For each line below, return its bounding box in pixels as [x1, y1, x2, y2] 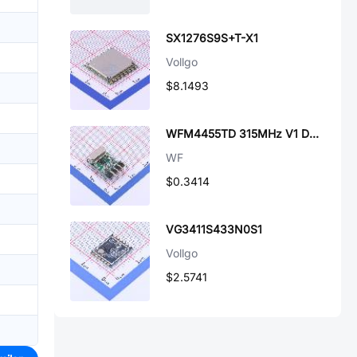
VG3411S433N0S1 [166, 222, 262, 236]
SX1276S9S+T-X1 [166, 31, 258, 45]
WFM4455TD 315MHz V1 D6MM [309, 127, 319, 140]
